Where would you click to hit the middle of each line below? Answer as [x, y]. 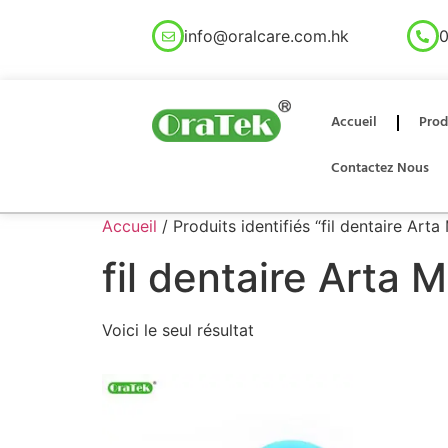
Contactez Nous [380, 168]
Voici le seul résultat [178, 330]
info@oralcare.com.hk [267, 36]
